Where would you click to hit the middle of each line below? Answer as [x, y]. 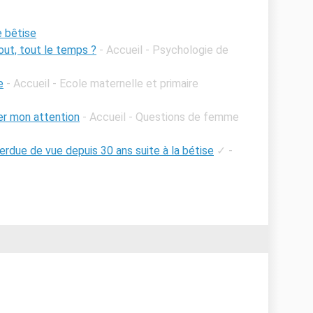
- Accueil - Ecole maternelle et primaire [102, 83]
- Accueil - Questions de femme [161, 117]
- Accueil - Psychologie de [164, 50]
